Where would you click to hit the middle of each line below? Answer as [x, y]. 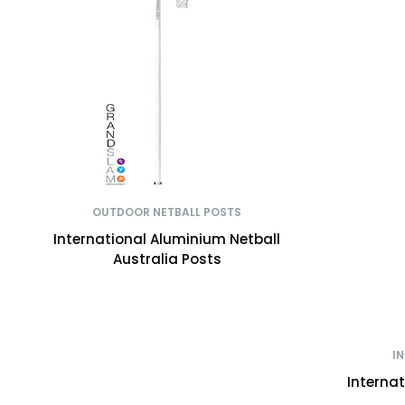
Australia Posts [167, 259]
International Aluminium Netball [167, 239]
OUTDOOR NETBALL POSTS [167, 212]
